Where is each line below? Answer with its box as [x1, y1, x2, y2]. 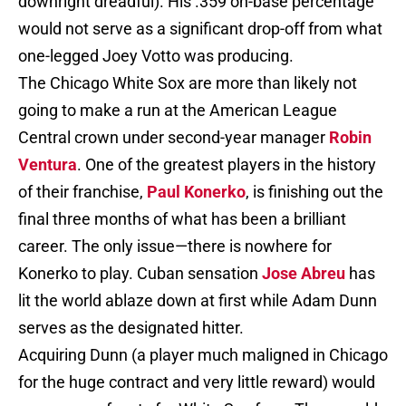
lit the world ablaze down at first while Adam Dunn [18, 291, 377, 311]
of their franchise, [18, 182, 147, 202]
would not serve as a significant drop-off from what [18, 19, 382, 39]
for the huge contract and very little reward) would [18, 372, 375, 392]
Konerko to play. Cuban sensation [18, 264, 262, 284]
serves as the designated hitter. [18, 318, 244, 338]
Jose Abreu [262, 264, 345, 284]
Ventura [18, 155, 77, 175]
